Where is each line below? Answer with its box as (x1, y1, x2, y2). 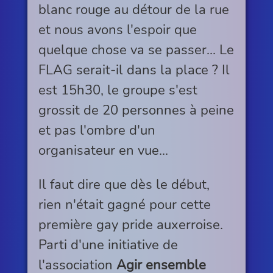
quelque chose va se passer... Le (38, 40, 234, 60)
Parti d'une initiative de (38, 235, 178, 254)
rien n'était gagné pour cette (38, 194, 211, 214)
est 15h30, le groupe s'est (38, 80, 197, 100)
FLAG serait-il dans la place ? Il (38, 60, 230, 80)
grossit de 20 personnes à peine (38, 101, 234, 120)
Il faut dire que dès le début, (38, 174, 210, 194)
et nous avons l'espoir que (38, 20, 197, 40)
